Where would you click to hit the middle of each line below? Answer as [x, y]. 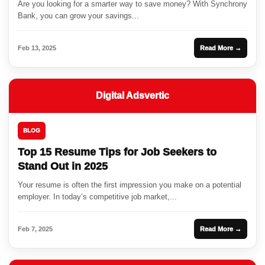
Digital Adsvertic [132, 96]
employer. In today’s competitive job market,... [97, 197]
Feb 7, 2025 [35, 229]
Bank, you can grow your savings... [78, 16]
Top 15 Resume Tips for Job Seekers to [117, 152]
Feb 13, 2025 [37, 48]
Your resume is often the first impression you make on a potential [130, 185]
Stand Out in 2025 [63, 167]
